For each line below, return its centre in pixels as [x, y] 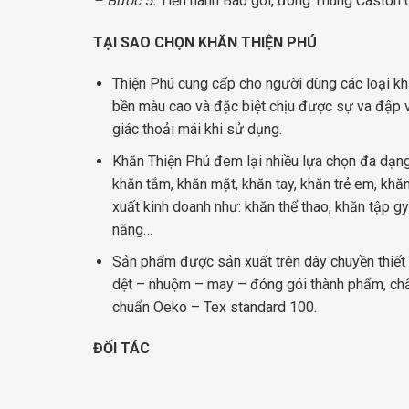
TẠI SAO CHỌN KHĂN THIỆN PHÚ [205, 42]
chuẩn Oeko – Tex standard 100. [214, 307]
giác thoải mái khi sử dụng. [197, 130]
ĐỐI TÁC [121, 349]
